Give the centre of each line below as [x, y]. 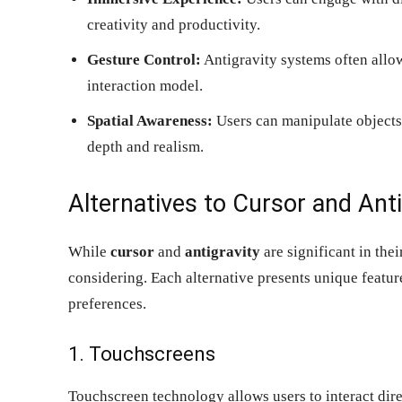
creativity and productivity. [174, 24]
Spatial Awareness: [150, 120]
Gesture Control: [144, 59]
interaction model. [145, 85]
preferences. [107, 303]
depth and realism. [145, 146]
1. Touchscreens [142, 354]
